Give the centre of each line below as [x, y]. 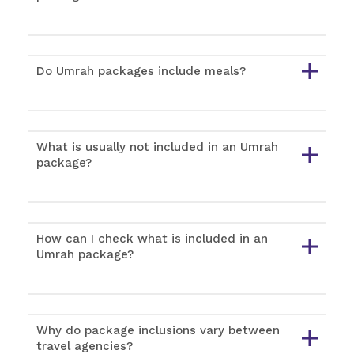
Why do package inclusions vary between [158, 331]
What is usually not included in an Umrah [157, 147]
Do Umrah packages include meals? [141, 72]
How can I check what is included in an [152, 239]
